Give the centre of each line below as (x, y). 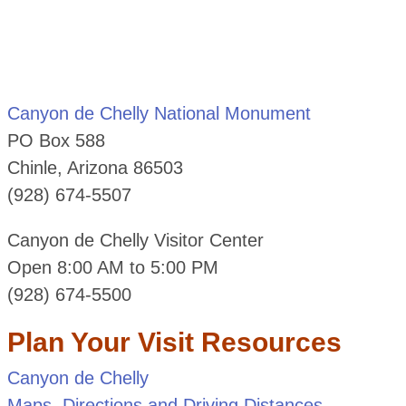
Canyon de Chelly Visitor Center (135, 241)
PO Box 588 (56, 141)
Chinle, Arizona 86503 (95, 168)
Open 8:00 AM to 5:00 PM (112, 268)
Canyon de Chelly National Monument (159, 114)
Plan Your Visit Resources (174, 343)
